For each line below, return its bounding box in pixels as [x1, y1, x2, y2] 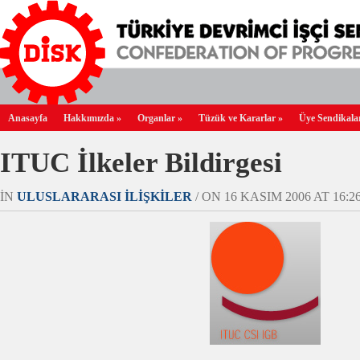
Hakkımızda [63, 112, 114, 124]
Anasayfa [8, 112, 47, 124]
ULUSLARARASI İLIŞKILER [17, 189, 192, 204]
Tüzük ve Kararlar [198, 112, 276, 124]
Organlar [137, 112, 175, 124]
